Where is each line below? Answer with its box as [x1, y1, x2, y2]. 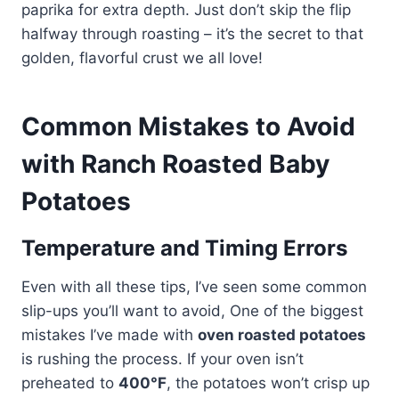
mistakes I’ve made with [21, 325, 198, 344]
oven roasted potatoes [198, 325, 366, 344]
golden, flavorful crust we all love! [21, 48, 263, 67]
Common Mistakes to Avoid [21, 110, 355, 142]
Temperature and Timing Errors [21, 234, 347, 261]
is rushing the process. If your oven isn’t [21, 349, 304, 368]
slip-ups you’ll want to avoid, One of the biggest [21, 301, 363, 320]
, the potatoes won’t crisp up [167, 373, 370, 392]
